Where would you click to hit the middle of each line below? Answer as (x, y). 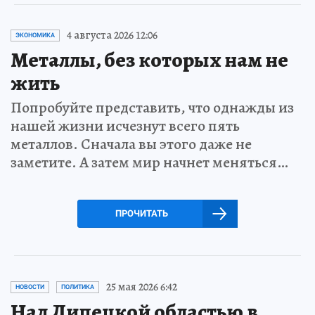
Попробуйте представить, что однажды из (152, 108)
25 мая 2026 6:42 (142, 287)
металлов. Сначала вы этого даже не (131, 144)
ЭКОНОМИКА (35, 35)
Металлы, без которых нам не (149, 60)
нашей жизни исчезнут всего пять (125, 126)
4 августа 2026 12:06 (112, 35)
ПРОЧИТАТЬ (141, 213)
